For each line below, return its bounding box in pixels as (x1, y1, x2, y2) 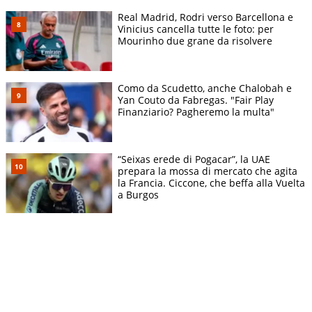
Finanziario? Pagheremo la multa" (118, 104, 274, 118)
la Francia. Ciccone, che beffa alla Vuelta (118, 175, 305, 189)
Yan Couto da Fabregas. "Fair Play (118, 93, 274, 107)
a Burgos (118, 187, 159, 201)
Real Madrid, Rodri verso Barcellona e (118, 10, 293, 24)
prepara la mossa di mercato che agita (118, 164, 297, 178)
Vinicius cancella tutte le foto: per (118, 22, 274, 36)
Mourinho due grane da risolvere (118, 33, 272, 47)
